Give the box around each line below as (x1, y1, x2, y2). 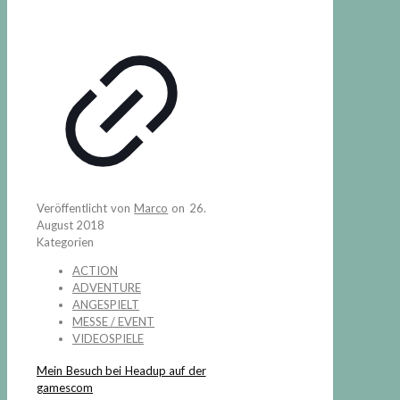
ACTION (72, 263, 118, 278)
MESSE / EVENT (72, 314, 154, 329)
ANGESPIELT (72, 297, 139, 312)
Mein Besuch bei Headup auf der (37, 363, 206, 379)
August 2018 (37, 218, 104, 232)
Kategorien (37, 235, 94, 249)
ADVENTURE (72, 280, 141, 295)
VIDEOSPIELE (72, 331, 144, 346)
